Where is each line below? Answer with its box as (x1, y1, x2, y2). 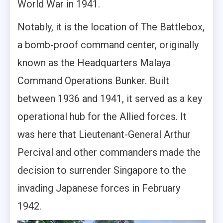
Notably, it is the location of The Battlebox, (17, 20, 205, 33)
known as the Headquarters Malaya (17, 56, 171, 69)
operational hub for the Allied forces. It (17, 110, 187, 122)
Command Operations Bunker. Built (17, 74, 169, 87)
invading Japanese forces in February (17, 182, 180, 194)
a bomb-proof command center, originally (17, 38, 199, 51)
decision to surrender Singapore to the (17, 164, 186, 176)
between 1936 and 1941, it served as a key (17, 92, 202, 105)
